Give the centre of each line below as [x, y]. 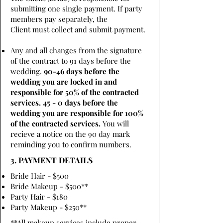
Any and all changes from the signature [76, 50]
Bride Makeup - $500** [49, 186]
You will [115, 123]
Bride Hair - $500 [40, 176]
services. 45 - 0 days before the [64, 103]
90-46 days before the [82, 71]
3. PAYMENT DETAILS [52, 160]
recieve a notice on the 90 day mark [70, 134]
